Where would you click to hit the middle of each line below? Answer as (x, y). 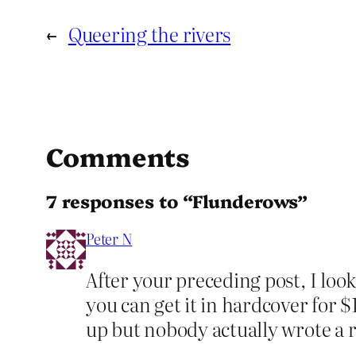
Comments (118, 156)
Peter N (109, 238)
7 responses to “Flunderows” (177, 200)
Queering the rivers (149, 34)
